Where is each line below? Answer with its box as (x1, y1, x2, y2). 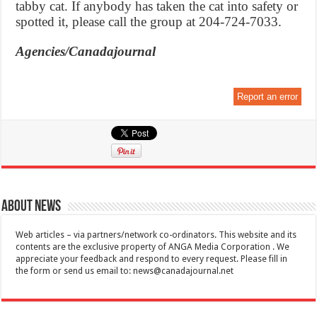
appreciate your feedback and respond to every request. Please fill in (16, 254, 288, 265)
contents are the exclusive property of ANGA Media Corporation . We (16, 242, 290, 253)
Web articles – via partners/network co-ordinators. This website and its (16, 230, 297, 241)
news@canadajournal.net (133, 266, 234, 277)
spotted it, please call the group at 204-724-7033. (16, 14, 282, 30)
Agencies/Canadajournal (16, 44, 156, 59)
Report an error (236, 91, 298, 103)
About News (1, 199, 62, 216)
